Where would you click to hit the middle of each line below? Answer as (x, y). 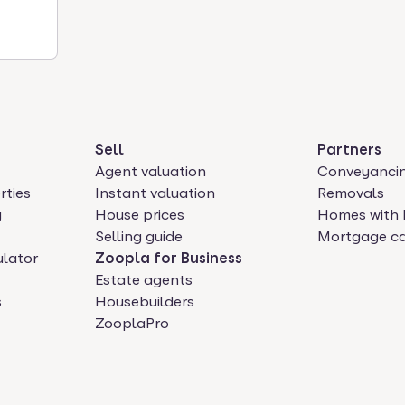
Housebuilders (144, 301)
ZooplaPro (132, 323)
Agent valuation (150, 171)
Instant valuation (155, 193)
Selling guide (138, 236)
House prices (139, 215)
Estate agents (143, 280)
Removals (351, 193)
